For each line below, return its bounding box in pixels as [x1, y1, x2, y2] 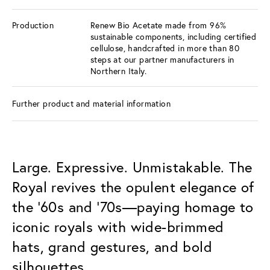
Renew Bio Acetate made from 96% [90, 19, 227, 31]
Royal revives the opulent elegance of [12, 177, 254, 196]
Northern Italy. [90, 64, 147, 77]
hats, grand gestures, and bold [12, 236, 212, 256]
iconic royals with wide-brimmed [12, 216, 224, 236]
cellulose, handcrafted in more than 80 [90, 42, 240, 54]
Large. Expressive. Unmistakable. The [12, 157, 253, 177]
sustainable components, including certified [90, 30, 257, 42]
